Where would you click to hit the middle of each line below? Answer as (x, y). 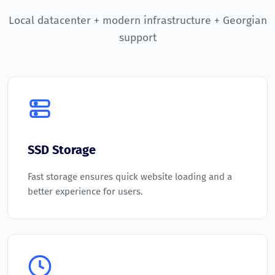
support (137, 38)
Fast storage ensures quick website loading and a (130, 177)
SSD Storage (62, 150)
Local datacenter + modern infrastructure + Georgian (137, 21)
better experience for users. (85, 192)
